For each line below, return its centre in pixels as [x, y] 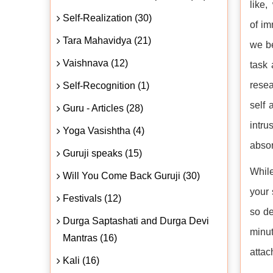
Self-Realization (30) [107, 18]
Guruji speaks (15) [102, 153]
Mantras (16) [90, 238]
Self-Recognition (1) [106, 85]
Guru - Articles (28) [103, 108]
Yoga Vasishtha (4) [104, 130]
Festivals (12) [92, 198]
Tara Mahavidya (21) [107, 40]
